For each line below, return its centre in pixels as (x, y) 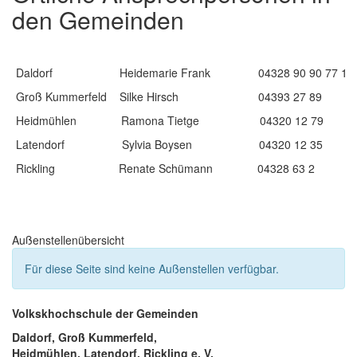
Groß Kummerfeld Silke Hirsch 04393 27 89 (169, 96)
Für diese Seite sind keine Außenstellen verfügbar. (152, 269)
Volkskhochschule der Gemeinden (105, 313)
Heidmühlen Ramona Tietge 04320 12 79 (170, 120)
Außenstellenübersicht (68, 240)
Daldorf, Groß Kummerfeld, (84, 337)
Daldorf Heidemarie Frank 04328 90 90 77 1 (182, 73)
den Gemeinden (98, 20)
